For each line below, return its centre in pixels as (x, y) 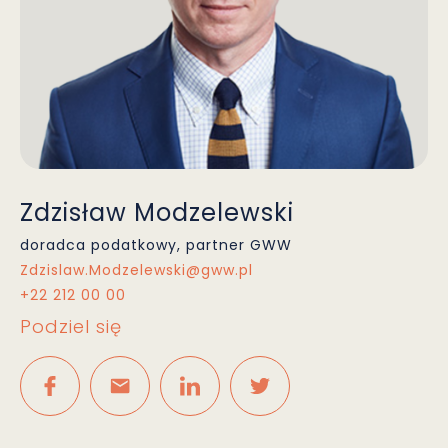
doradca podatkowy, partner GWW (156, 245)
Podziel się (71, 326)
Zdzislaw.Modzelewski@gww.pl (136, 270)
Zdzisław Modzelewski (157, 212)
